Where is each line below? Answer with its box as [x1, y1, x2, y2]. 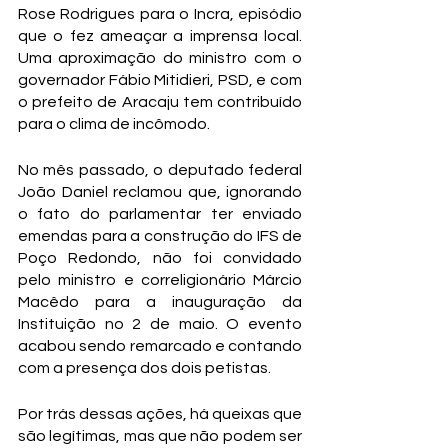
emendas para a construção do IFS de [18, 228, 302, 244]
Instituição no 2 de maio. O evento [18, 316, 302, 332]
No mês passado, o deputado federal [18, 162, 302, 178]
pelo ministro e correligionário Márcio [18, 272, 302, 288]
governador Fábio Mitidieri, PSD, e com [18, 72, 302, 88]
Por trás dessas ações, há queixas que [18, 406, 302, 422]
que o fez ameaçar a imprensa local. [18, 28, 302, 44]
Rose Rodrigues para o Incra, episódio [18, 6, 302, 22]
